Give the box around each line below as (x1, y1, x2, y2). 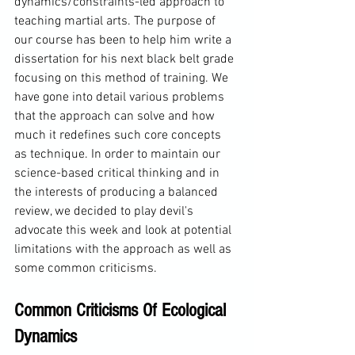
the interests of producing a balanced (14, 184, 221, 200)
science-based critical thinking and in (14, 165, 223, 181)
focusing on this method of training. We (14, 70, 231, 86)
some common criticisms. (14, 260, 157, 277)
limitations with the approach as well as (14, 241, 235, 258)
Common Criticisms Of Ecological (14, 299, 231, 321)
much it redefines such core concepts (14, 127, 224, 143)
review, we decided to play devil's (14, 203, 197, 219)
